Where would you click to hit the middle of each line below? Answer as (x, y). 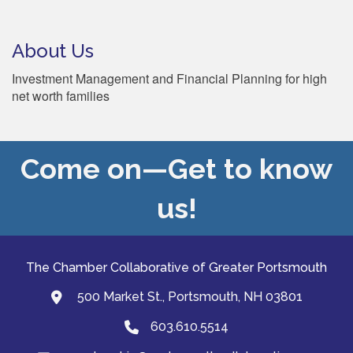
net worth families (61, 95)
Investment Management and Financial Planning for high (169, 78)
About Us (53, 50)
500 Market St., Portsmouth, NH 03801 (188, 296)
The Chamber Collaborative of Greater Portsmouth (176, 267)
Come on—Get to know (176, 168)
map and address (101, 298)
